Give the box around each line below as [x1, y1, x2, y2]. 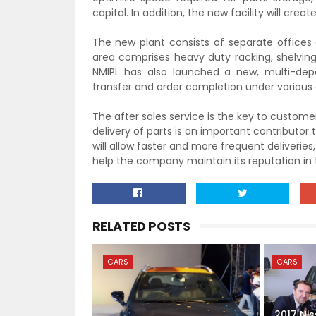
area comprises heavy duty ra [92, 50, 245, 64]
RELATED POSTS [92, 217, 190, 235]
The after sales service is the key [92, 109, 257, 123]
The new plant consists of [92, 35, 229, 49]
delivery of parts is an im [92, 124, 213, 138]
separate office [228, 35, 307, 49]
